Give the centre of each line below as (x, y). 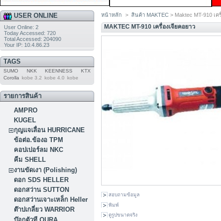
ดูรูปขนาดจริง (123, 215)
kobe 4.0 (54, 78)
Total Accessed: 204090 (32, 39)
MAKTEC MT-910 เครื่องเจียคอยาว (150, 27)
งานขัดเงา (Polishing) (46, 170)
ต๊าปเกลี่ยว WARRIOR (44, 210)
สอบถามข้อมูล (124, 195)
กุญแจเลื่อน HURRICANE (50, 130)
